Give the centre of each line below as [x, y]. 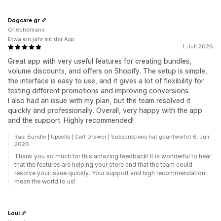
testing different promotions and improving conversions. [99, 91]
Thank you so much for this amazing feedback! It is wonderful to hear [113, 156]
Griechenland [26, 30]
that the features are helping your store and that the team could [103, 165]
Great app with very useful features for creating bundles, [100, 61]
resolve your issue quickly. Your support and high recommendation [110, 173]
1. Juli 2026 [198, 46]
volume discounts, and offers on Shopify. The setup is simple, [108, 71]
